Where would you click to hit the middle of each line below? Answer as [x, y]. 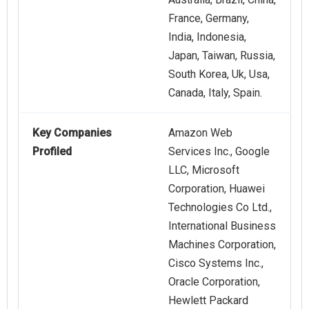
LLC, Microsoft [204, 170]
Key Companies [72, 133]
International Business [222, 226]
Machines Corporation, [222, 245]
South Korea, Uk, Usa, [219, 74]
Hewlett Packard [208, 301]
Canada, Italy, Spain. [215, 93]
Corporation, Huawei [217, 189]
